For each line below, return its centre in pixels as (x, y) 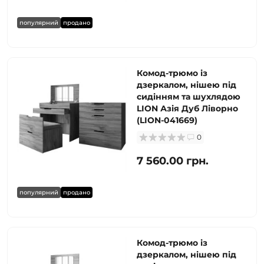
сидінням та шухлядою (189, 97)
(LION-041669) (167, 120)
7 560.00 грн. (173, 161)
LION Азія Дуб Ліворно (187, 108)
